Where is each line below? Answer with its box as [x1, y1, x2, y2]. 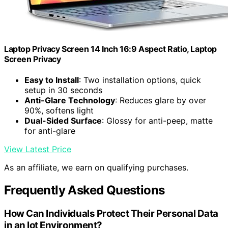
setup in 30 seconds [24, 85, 102, 96]
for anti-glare [24, 126, 75, 136]
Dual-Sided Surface [24, 116, 102, 126]
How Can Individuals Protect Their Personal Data [4, 208, 219, 220]
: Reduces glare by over [115, 95, 206, 106]
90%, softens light [24, 105, 94, 116]
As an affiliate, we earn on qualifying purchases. [4, 162, 188, 173]
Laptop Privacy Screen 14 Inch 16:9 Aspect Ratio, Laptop [4, 44, 217, 54]
